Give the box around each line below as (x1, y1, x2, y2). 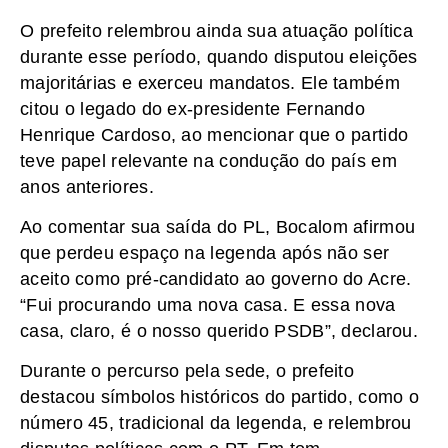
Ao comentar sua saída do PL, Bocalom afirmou (20, 216, 416, 237)
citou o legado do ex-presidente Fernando (20, 98, 365, 119)
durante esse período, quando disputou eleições (20, 46, 418, 67)
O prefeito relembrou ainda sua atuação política (20, 20, 414, 41)
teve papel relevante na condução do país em (20, 150, 397, 171)
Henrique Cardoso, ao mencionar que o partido (20, 124, 409, 145)
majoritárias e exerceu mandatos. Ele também (20, 72, 400, 93)
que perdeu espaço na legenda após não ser (20, 242, 390, 263)
